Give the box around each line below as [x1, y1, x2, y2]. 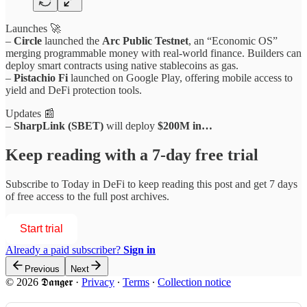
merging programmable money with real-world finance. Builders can [5, 47, 302, 60]
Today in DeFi [62, 178, 125, 191]
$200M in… [158, 120, 212, 132]
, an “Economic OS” [188, 35, 278, 47]
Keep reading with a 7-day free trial [5, 146, 258, 164]
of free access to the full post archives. [5, 191, 169, 203]
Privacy [82, 276, 114, 288]
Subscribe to [5, 178, 62, 191]
